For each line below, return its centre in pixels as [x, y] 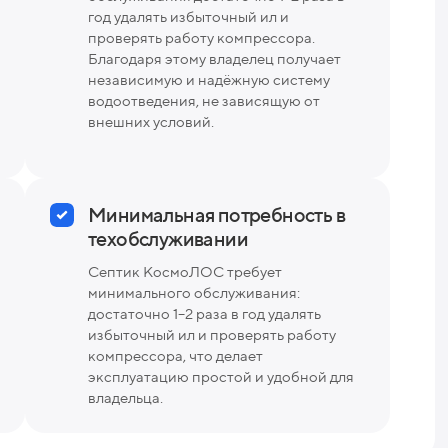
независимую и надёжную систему [209, 79]
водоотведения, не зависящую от [204, 100]
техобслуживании [168, 238]
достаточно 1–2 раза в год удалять [204, 313]
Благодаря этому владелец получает [214, 58]
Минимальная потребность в [216, 214]
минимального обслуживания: [194, 292]
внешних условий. [151, 121]
